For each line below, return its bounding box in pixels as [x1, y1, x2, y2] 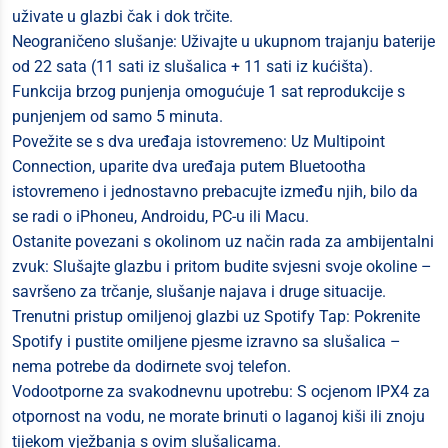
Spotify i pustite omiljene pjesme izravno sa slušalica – [12, 332, 401, 351]
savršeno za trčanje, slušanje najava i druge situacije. [12, 282, 386, 301]
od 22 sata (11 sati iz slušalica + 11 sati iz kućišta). [12, 57, 373, 76]
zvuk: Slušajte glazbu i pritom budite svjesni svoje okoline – [12, 257, 432, 276]
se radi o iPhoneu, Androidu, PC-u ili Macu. [12, 207, 309, 226]
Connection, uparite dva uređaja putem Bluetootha [12, 157, 366, 176]
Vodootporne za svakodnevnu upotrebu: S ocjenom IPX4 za [12, 382, 430, 401]
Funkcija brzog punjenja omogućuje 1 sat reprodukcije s [12, 82, 405, 101]
